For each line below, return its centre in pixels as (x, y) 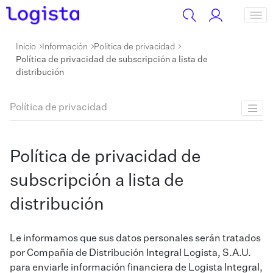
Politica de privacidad (134, 47)
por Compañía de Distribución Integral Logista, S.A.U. (130, 254)
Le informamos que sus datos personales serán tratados (135, 239)
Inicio (26, 47)
